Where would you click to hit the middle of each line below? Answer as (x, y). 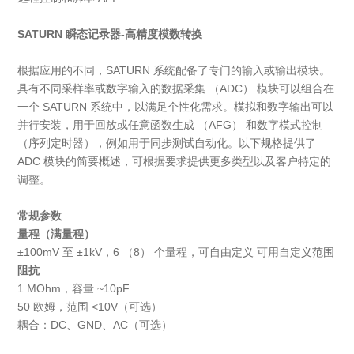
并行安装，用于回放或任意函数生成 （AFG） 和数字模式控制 (171, 125)
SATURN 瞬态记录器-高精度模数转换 (110, 34)
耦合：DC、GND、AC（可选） (95, 325)
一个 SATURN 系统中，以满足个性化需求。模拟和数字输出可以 (176, 107)
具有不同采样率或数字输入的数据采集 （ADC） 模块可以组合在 (176, 89)
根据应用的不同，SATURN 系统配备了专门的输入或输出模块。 (174, 71)
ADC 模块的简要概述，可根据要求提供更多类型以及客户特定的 (175, 162)
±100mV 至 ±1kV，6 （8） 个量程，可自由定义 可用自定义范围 (176, 252)
